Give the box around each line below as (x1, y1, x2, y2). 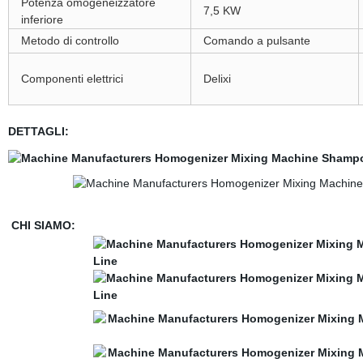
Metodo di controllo (20, 34, 119, 47)
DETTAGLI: (7, 125, 69, 138)
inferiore (20, 13, 63, 26)
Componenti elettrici (20, 72, 123, 85)
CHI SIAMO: (11, 219, 75, 232)
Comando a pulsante (203, 34, 310, 47)
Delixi (203, 72, 231, 85)
